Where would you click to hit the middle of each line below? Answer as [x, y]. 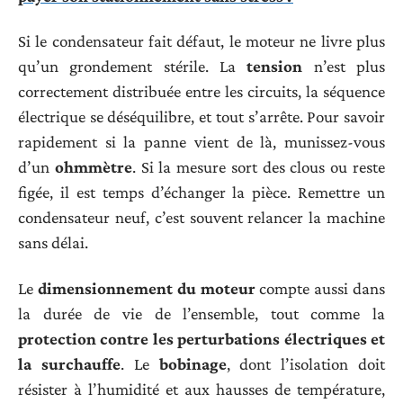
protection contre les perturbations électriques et [201, 338]
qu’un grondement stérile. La [133, 67]
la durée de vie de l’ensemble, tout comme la [201, 313]
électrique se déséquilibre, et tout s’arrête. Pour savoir [201, 117]
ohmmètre [93, 167]
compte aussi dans [320, 288]
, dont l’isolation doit [306, 363]
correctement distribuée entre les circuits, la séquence [201, 92]
